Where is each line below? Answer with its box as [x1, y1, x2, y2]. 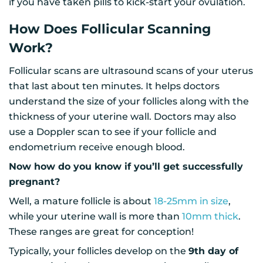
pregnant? [9, 176, 60, 187]
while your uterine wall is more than [9, 210, 182, 222]
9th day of [188, 245, 238, 257]
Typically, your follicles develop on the [9, 245, 188, 257]
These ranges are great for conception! [9, 225, 194, 237]
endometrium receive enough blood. [9, 141, 185, 153]
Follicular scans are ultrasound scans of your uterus [9, 65, 253, 76]
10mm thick [182, 210, 238, 222]
